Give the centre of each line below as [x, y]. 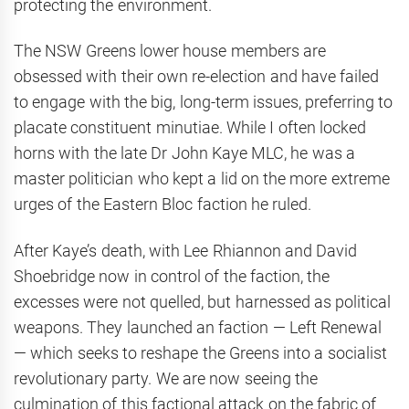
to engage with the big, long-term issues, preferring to [204, 102]
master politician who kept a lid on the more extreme [202, 179]
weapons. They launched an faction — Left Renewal [198, 327]
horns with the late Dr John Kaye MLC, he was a [184, 153]
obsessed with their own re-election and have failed [197, 77]
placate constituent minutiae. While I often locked [190, 128]
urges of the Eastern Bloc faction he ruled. [163, 204]
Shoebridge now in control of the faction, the [172, 276]
